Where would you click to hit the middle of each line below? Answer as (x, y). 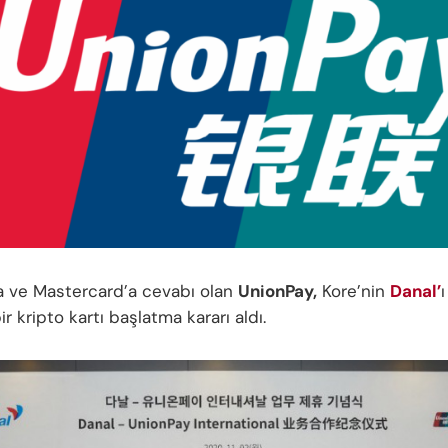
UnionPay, (277, 290)
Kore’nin (353, 290)
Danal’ (415, 290)
